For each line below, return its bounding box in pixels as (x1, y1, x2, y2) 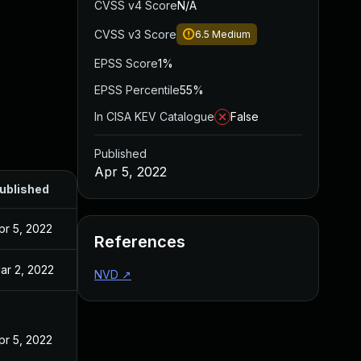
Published (94, 147, 147, 160)
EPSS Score (94, 56, 158, 70)
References (94, 232, 185, 251)
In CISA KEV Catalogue (94, 110, 214, 123)
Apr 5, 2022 (94, 164, 167, 180)
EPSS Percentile (94, 83, 180, 97)
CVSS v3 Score (94, 27, 176, 41)
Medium (212, 28, 251, 40)
